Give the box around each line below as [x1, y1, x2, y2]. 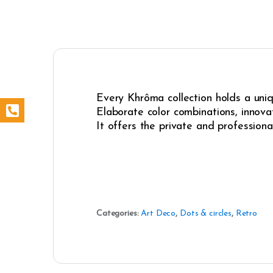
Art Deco [141, 209, 176, 219]
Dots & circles [179, 209, 232, 219]
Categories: [96, 209, 141, 219]
